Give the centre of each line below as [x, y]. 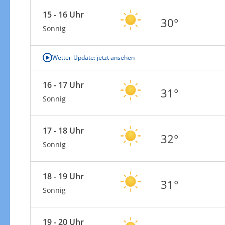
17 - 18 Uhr [63, 130]
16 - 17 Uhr [63, 85]
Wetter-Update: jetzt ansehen [93, 57]
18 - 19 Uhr [63, 176]
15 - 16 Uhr [63, 14]
